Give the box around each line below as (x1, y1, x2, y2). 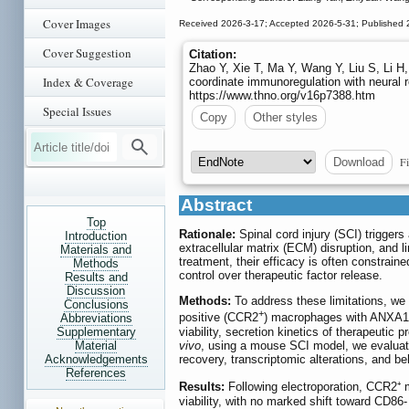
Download (333, 154, 384, 169)
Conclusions (63, 298, 129, 311)
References (66, 366, 126, 380)
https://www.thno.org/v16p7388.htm (189, 88, 375, 102)
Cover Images (43, 16, 110, 32)
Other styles (253, 110, 318, 124)
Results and (64, 270, 128, 284)
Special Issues (43, 103, 111, 120)
